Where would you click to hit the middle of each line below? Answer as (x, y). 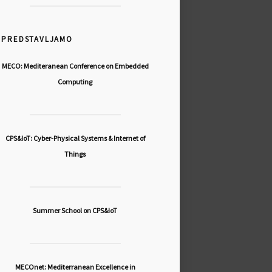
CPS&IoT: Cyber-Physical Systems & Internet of (75, 138)
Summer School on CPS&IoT (75, 210)
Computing (75, 82)
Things (75, 154)
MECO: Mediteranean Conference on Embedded (75, 66)
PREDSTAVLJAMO (37, 39)
